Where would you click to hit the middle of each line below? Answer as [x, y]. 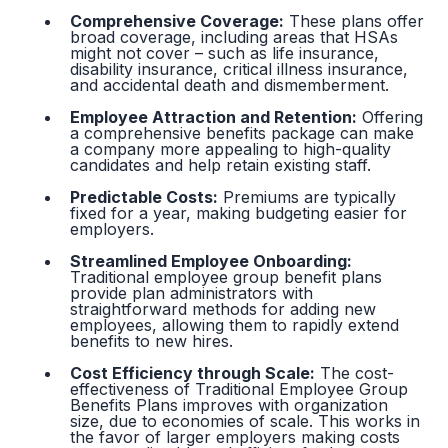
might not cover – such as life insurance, [225, 53]
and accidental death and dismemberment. [230, 85]
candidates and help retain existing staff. [221, 165]
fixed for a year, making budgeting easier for [239, 213]
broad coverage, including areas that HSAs [234, 37]
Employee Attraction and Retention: [214, 117]
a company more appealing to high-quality [231, 149]
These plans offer [354, 21]
